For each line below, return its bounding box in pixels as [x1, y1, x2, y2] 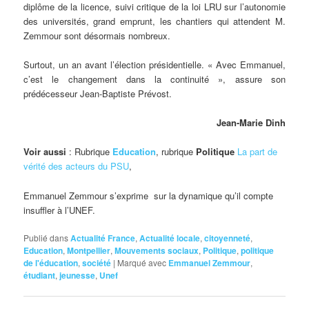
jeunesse [59, 268, 96, 281]
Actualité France [70, 231, 136, 244]
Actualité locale [139, 231, 201, 244]
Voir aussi [23, 145, 67, 159]
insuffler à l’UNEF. [23, 203, 96, 217]
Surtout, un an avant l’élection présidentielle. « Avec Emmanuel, [23, 58, 286, 72]
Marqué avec [117, 256, 167, 268]
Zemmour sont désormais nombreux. [23, 29, 171, 43]
